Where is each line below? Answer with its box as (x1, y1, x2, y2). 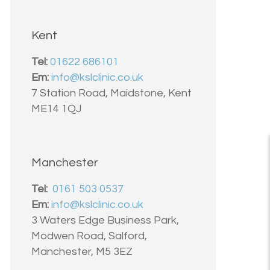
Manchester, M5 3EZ (31, 245, 133, 257)
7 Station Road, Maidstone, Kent (31, 87, 192, 99)
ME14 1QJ (31, 102, 81, 115)
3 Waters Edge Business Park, (31, 214, 179, 226)
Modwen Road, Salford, (31, 230, 147, 242)
